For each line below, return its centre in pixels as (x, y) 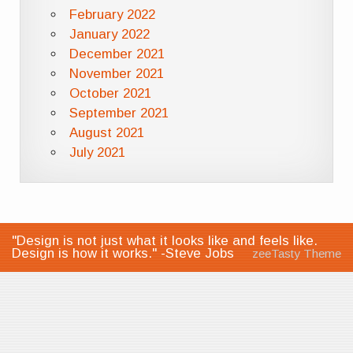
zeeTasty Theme (297, 253)
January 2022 (109, 34)
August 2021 (106, 132)
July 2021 (97, 152)
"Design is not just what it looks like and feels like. (165, 240)
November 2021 (116, 73)
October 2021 (110, 93)
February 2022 (112, 14)
